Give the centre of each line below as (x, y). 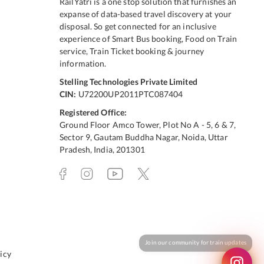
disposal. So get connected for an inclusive (138, 26)
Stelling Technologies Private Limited (128, 81)
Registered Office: (93, 112)
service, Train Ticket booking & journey (132, 51)
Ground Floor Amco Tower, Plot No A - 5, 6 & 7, (148, 124)
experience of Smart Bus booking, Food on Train (148, 38)
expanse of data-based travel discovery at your (146, 14)
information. (83, 63)
